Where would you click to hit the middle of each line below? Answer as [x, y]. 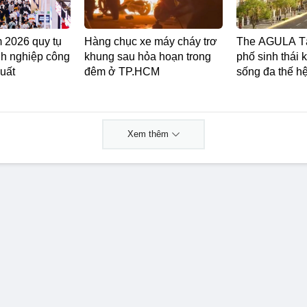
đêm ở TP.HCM [122, 31]
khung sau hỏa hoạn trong [148, 16]
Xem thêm [148, 93]
